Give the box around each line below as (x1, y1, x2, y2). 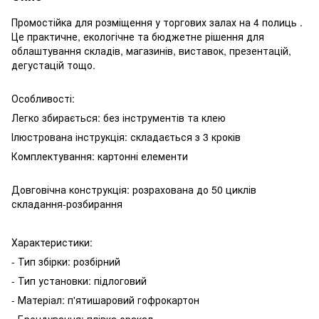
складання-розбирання (11, 196, 122, 211)
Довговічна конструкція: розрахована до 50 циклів (11, 182, 256, 197)
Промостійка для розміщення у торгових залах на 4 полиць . (11, 14, 303, 29)
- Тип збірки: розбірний (11, 253, 120, 268)
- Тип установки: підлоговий (11, 273, 147, 288)
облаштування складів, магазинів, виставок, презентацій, (11, 43, 291, 58)
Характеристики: (11, 234, 93, 249)
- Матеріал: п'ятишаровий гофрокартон (11, 292, 199, 307)
